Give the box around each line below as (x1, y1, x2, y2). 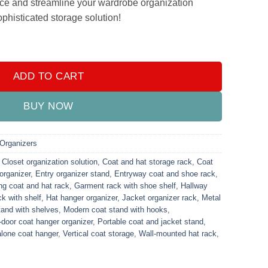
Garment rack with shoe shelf (74, 181, 176, 190)
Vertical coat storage (63, 229, 134, 238)
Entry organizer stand (35, 169, 109, 178)
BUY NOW (23, 100, 74, 112)
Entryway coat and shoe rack (114, 169, 215, 178)
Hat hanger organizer (46, 193, 117, 202)
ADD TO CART (13, 70, 84, 82)
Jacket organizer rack (122, 193, 197, 202)
